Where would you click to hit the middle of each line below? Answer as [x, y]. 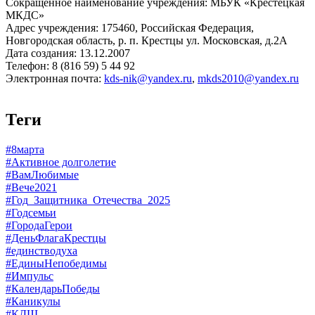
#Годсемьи [31, 212]
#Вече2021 [31, 187]
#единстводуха [41, 250]
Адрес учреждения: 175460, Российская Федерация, [130, 27]
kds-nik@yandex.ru [148, 78]
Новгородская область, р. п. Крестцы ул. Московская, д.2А [147, 40]
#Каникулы [33, 301]
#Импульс [30, 276]
